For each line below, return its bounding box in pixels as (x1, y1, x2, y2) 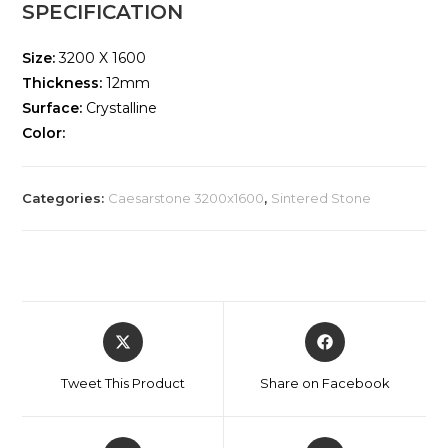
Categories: (22, 190, 109, 207)
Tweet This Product (60, 375, 185, 392)
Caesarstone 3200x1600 (108, 190, 265, 207)
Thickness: (22, 74, 107, 93)
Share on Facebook (259, 375, 390, 392)
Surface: (22, 99, 87, 118)
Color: (22, 124, 66, 143)
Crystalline (86, 99, 158, 118)
